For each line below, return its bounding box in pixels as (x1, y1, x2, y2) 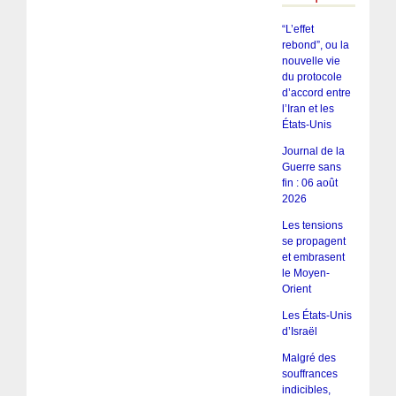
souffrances (281, 367, 338, 380)
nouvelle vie (281, 54, 340, 67)
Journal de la (281, 144, 345, 157)
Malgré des (281, 351, 336, 364)
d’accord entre (281, 86, 351, 99)
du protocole (281, 70, 342, 83)
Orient (281, 282, 311, 295)
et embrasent (281, 250, 345, 263)
